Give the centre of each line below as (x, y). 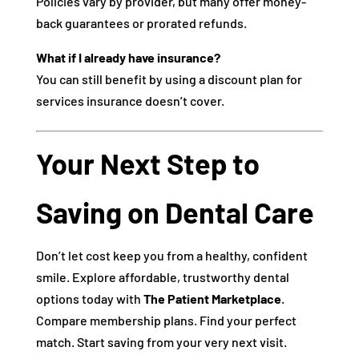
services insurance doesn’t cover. (130, 101)
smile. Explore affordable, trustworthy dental (162, 277)
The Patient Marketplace (212, 298)
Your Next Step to (147, 163)
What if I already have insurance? (128, 57)
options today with (89, 298)
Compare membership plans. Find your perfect (166, 320)
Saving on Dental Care (175, 212)
